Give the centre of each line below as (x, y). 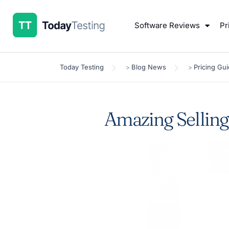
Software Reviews (167, 25)
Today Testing (82, 67)
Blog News (149, 67)
